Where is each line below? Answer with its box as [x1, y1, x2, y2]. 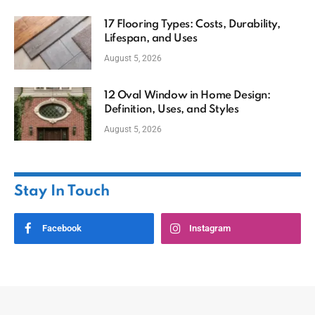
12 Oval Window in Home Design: [104, 90, 271, 102]
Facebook [42, 223, 82, 234]
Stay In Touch [14, 184, 110, 200]
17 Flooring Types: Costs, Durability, [104, 19, 281, 31]
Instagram [189, 223, 231, 234]
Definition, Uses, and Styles [104, 104, 239, 116]
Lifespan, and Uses [104, 33, 198, 45]
